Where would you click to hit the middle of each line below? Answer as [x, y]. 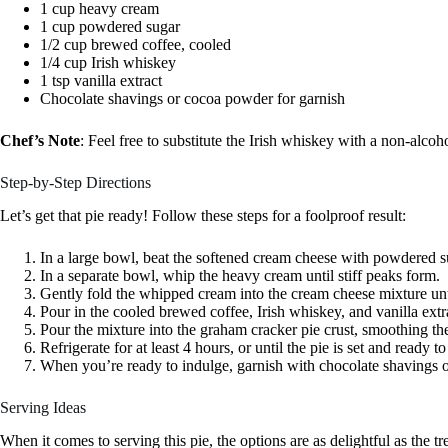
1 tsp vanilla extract [101, 81]
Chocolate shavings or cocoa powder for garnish [192, 99]
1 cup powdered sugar [110, 27]
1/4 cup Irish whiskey [108, 63]
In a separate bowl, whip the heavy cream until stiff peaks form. [240, 275]
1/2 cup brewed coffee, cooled [135, 45]
